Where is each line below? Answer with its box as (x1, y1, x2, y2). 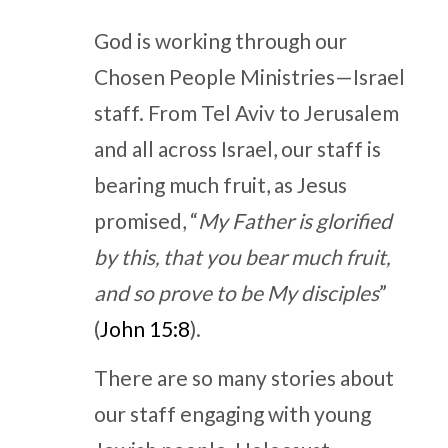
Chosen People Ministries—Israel (93, 63, 405, 89)
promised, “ (93, 207, 198, 233)
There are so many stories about (93, 364, 394, 390)
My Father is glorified (197, 207, 392, 233)
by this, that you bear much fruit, (93, 243, 390, 269)
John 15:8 (99, 315, 190, 341)
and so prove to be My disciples (93, 279, 379, 305)
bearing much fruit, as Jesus (93, 171, 347, 197)
